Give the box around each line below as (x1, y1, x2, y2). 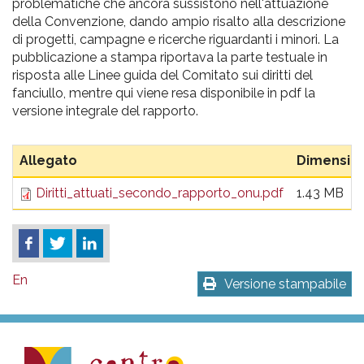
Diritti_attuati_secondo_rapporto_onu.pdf (36, 185, 284, 201)
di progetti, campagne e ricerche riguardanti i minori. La (12, 32, 339, 47)
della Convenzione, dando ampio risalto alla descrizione (12, 14, 345, 29)
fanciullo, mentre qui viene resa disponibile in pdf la (12, 85, 315, 101)
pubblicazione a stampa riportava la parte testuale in (12, 50, 327, 65)
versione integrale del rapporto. (12, 103, 198, 119)
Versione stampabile (224, 276, 346, 292)
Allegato (19, 153, 77, 168)
